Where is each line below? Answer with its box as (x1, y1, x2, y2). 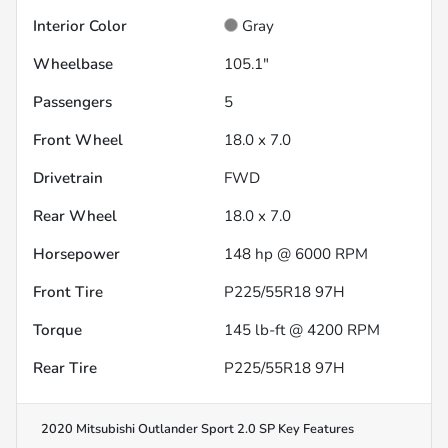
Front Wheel (33, 129, 123, 150)
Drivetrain (33, 167, 103, 188)
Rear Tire (33, 357, 97, 378)
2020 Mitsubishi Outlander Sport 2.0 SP (41, 419, 275, 438)
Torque (33, 319, 82, 340)
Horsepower (33, 243, 120, 264)
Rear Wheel (33, 205, 117, 226)
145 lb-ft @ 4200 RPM (224, 319, 380, 340)
